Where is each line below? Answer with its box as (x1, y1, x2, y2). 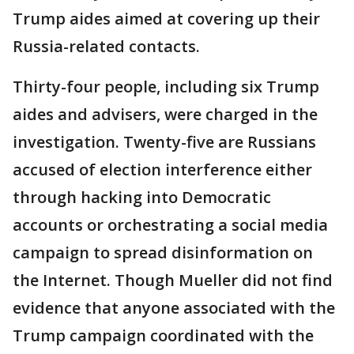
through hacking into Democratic (13, 186, 271, 208)
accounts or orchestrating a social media (13, 214, 328, 235)
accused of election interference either (13, 159, 312, 180)
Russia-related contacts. (13, 36, 200, 57)
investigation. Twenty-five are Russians (13, 131, 316, 153)
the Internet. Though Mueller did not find (13, 269, 333, 291)
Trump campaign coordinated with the (13, 325, 314, 346)
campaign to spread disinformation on (13, 242, 313, 263)
